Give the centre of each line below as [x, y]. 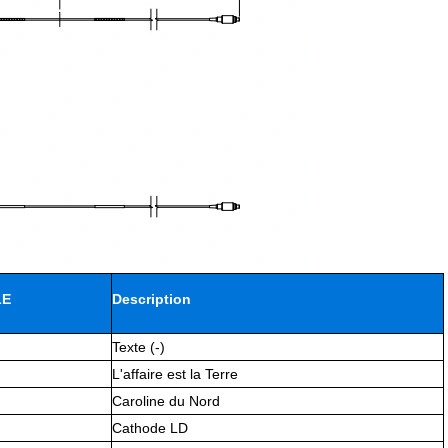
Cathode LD [150, 428]
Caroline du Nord [166, 401]
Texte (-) [138, 347]
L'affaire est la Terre [175, 374]
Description [151, 299]
